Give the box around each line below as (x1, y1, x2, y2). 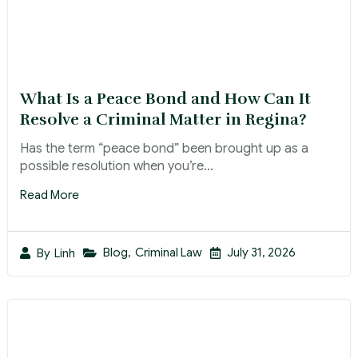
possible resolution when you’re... (20, 158, 213, 175)
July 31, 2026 (227, 245, 296, 261)
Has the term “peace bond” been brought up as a (20, 141, 308, 157)
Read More (20, 188, 79, 203)
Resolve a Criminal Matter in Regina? (20, 109, 306, 130)
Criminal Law (135, 245, 202, 261)
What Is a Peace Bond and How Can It (20, 89, 311, 109)
